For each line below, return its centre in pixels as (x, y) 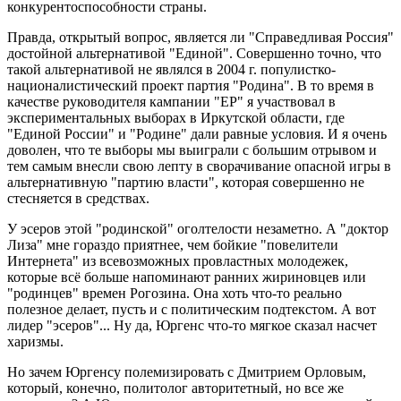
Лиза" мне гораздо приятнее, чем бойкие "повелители (173, 245)
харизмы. (35, 342)
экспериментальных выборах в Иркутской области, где (176, 118)
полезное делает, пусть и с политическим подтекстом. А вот (192, 310)
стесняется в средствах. (78, 199)
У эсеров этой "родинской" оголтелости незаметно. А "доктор (198, 229)
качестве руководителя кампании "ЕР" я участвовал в (171, 102)
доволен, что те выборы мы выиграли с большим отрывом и (192, 150)
